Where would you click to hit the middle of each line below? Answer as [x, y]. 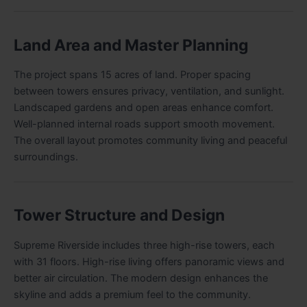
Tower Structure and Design [119, 215]
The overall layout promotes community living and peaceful [150, 141]
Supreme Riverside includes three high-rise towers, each [144, 245]
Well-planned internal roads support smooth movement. [144, 124]
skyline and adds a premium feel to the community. [132, 294]
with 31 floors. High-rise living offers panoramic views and [149, 261]
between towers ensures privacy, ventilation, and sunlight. [149, 91]
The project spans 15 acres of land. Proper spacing [132, 75]
